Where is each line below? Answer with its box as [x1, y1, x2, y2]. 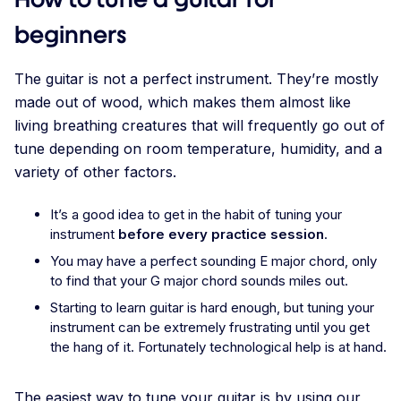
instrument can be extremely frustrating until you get [50, 319, 370, 337]
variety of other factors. [14, 163, 181, 182]
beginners [14, 21, 126, 50]
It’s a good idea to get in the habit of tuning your [50, 206, 342, 224]
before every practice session [118, 226, 324, 243]
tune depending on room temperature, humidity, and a [14, 140, 382, 158]
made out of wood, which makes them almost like [14, 93, 351, 112]
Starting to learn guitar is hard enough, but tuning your [50, 299, 374, 317]
